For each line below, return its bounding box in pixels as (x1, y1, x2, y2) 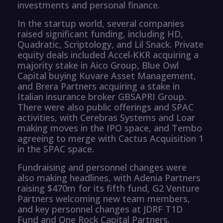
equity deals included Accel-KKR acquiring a (17, 48, 199, 61)
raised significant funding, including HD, (17, 27, 183, 40)
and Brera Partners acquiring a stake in (17, 80, 180, 92)
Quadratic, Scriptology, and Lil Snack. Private (17, 38, 204, 50)
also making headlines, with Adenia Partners (17, 171, 201, 184)
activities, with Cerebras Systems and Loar (17, 111, 195, 123)
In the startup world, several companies (17, 17, 184, 29)
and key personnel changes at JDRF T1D (17, 203, 183, 215)
